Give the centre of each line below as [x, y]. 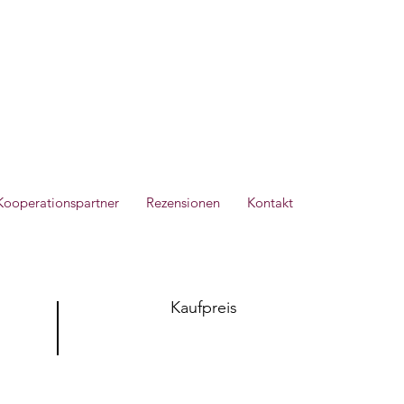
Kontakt [270, 202]
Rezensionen [183, 202]
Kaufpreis [204, 308]
